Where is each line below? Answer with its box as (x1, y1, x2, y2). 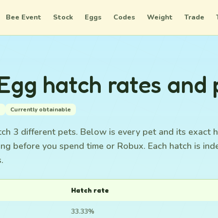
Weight (147, 13, 173, 22)
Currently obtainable (10, 106, 71, 113)
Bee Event (6, 13, 41, 22)
